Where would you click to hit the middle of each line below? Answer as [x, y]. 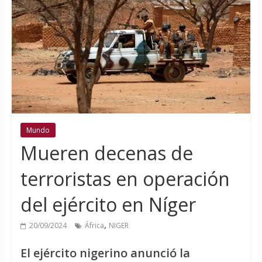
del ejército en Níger [108, 205]
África [94, 226]
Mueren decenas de [106, 153]
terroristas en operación [125, 179]
